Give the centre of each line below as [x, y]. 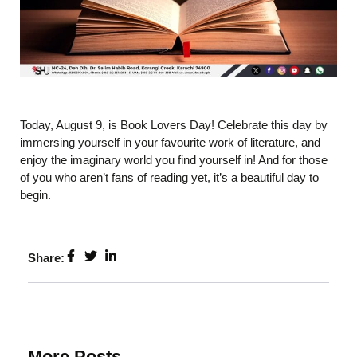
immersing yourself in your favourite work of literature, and [170, 142]
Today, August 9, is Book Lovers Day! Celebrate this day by [174, 124]
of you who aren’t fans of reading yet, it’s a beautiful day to [169, 177]
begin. [35, 194]
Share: [46, 257]
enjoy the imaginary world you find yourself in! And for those [174, 159]
